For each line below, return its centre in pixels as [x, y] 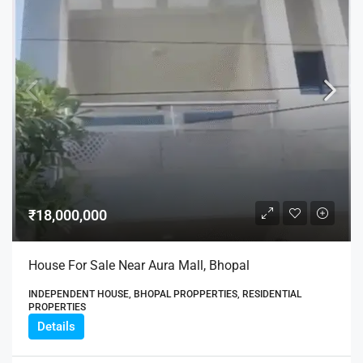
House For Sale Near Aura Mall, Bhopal [139, 265]
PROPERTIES [57, 307]
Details [56, 326]
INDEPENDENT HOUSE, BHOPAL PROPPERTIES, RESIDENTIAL [165, 294]
